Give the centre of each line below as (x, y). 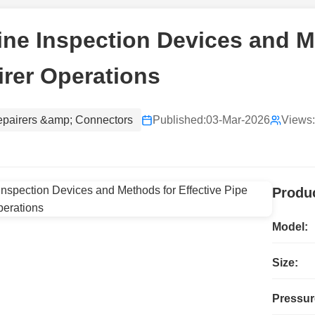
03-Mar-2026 (238, 120)
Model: (290, 227)
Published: (179, 120)
